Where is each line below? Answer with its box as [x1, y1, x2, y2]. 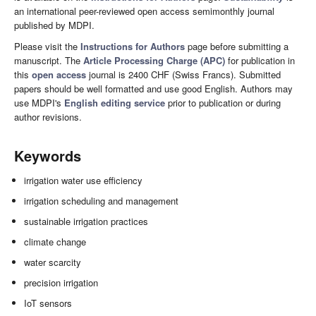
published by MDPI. [14, 18, 95, 32]
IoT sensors [24, 296, 73, 310]
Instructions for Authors [80, 39, 185, 54]
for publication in [225, 54, 295, 68]
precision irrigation [24, 276, 99, 290]
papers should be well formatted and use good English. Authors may [14, 82, 293, 96]
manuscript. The [14, 54, 83, 68]
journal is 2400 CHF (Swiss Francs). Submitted [86, 68, 281, 82]
